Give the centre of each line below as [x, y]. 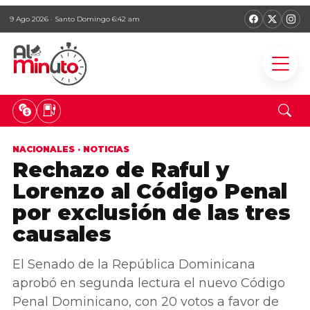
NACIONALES [44, 149]
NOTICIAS [106, 149]
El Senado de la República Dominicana [134, 264]
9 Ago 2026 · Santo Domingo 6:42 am [75, 19]
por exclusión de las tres [152, 213]
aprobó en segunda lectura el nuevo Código [149, 283]
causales [62, 234]
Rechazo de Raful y [121, 170]
